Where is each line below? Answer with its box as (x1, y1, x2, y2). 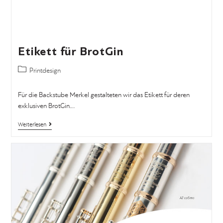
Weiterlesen (17, 122, 46, 128)
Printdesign (29, 67, 61, 75)
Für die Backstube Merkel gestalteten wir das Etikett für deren (17, 92, 190, 99)
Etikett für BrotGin (17, 44, 124, 59)
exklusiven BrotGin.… (17, 103, 75, 110)
